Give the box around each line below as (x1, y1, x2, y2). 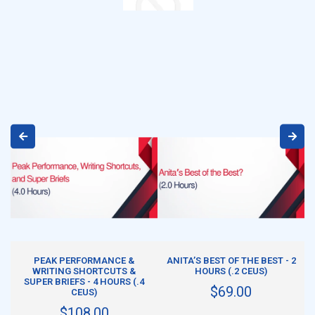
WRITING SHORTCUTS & (32, 265, 136, 276)
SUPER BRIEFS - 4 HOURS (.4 (24, 276, 144, 287)
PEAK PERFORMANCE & (34, 255, 134, 266)
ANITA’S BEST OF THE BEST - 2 (166, 255, 296, 266)
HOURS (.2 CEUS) (195, 265, 267, 276)
